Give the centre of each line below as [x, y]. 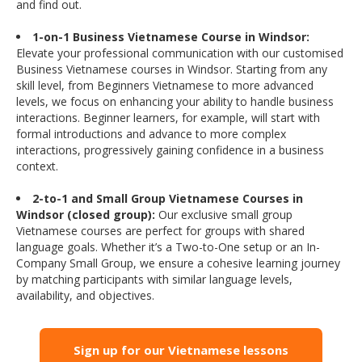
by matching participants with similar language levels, [154, 280]
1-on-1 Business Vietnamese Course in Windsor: [171, 37]
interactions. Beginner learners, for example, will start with [168, 118]
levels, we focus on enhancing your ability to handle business [175, 102]
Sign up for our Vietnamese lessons [181, 350]
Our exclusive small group [224, 215]
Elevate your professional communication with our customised [180, 53]
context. [37, 166]
